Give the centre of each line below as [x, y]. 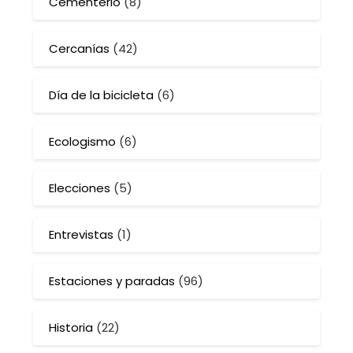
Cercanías [80, 49]
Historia [71, 328]
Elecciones [80, 188]
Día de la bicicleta [102, 95]
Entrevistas [82, 235]
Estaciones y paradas [112, 281]
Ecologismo [83, 142]
